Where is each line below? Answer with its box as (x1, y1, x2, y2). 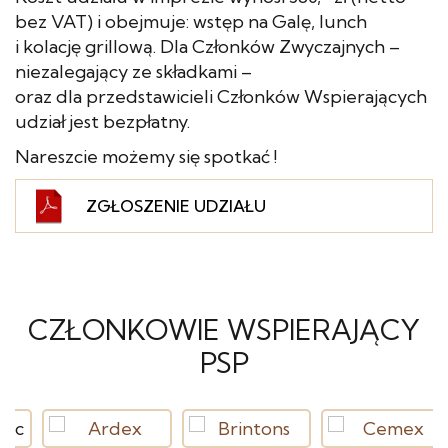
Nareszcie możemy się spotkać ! (15, 145, 277, 168)
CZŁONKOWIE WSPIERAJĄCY (28, 312, 420, 347)
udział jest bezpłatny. (15, 110, 190, 133)
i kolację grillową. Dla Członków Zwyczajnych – (15, 35, 400, 58)
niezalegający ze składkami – (15, 60, 252, 83)
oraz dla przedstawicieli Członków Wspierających (15, 85, 427, 108)
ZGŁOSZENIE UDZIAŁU (86, 196, 266, 216)
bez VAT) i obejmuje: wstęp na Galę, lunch (15, 10, 367, 33)
